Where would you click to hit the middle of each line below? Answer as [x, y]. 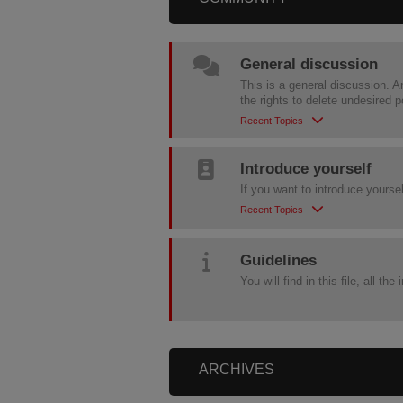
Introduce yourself [306, 169]
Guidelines [279, 260]
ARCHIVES [237, 369]
